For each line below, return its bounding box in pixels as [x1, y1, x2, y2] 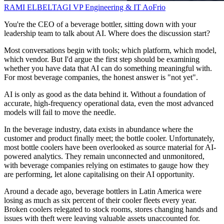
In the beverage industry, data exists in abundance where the [4, 125, 193, 134]
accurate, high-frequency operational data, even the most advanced [4, 99, 213, 108]
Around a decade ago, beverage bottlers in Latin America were [4, 187, 201, 196]
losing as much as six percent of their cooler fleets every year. [4, 196, 196, 205]
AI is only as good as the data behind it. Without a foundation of [4, 90, 205, 99]
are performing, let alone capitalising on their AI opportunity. [4, 170, 194, 179]
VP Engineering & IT [73, 3, 141, 12]
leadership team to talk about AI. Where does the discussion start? [4, 29, 212, 38]
